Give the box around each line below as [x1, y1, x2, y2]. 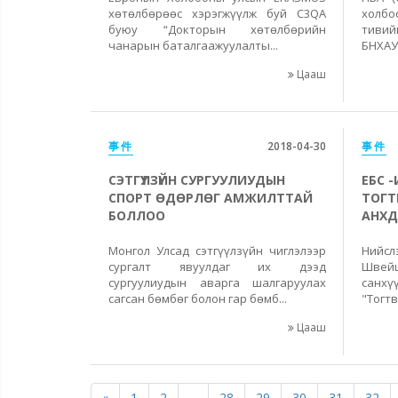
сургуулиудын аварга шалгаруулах [108, 275, 326, 291]
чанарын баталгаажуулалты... [108, 37, 278, 53]
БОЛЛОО [108, 207, 165, 224]
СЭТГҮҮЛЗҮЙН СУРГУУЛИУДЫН [108, 171, 285, 188]
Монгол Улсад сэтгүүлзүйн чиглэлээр [108, 243, 326, 259]
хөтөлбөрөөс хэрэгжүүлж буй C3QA [108, 5, 326, 21]
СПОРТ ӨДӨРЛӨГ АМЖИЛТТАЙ [108, 189, 313, 206]
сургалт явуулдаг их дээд [108, 259, 326, 275]
